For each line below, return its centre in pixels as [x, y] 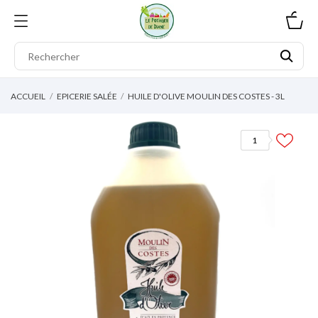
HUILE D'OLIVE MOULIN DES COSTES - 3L [206, 96]
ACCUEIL [28, 96]
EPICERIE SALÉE [87, 96]
